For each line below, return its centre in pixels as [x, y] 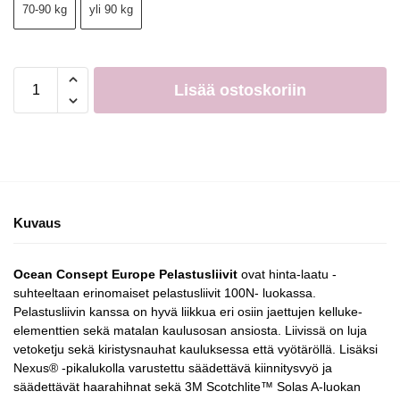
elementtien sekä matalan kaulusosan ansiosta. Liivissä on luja [190, 330]
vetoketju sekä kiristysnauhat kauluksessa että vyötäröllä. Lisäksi [196, 349]
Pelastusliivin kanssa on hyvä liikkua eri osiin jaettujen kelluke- [188, 311]
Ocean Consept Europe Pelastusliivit [125, 274]
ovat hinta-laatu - [287, 274]
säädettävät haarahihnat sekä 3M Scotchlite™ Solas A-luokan [187, 386]
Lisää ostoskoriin [240, 90]
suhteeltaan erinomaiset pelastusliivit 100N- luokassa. [165, 292]
